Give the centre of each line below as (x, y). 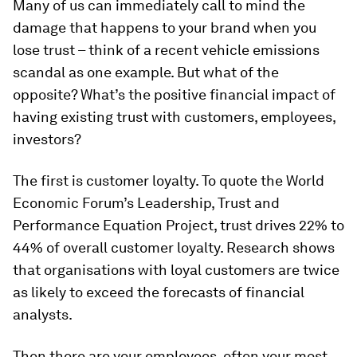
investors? (47, 139)
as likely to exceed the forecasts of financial (159, 292)
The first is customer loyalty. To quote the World (169, 181)
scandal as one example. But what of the (146, 73)
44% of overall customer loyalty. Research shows (174, 248)
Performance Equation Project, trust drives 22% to (178, 226)
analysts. (43, 315)
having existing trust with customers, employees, (174, 117)
